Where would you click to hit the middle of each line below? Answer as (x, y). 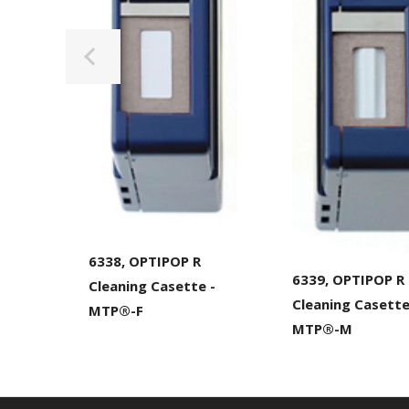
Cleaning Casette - (152, 286)
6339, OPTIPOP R (349, 279)
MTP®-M (323, 328)
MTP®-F (116, 311)
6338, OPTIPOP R (145, 262)
